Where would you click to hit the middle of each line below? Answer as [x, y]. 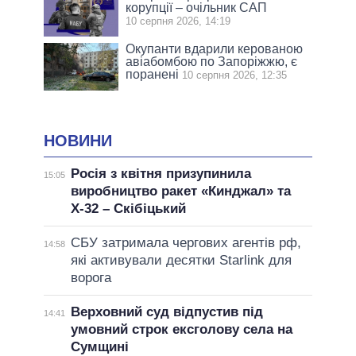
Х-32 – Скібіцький [128, 208]
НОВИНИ [78, 141]
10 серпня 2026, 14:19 [178, 21]
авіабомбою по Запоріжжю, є [212, 62]
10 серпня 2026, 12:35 [235, 75]
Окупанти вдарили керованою [215, 49]
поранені [153, 75]
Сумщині [99, 346]
